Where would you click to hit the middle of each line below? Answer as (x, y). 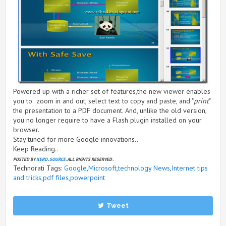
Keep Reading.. (36, 149)
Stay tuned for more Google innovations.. (76, 139)
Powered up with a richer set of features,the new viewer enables (112, 91)
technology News (144, 168)
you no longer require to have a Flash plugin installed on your (107, 120)
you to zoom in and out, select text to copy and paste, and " (103, 101)
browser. (26, 129)
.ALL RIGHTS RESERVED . (90, 159)
